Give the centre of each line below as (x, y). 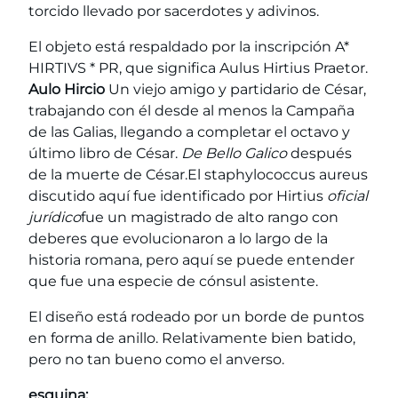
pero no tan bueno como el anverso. (156, 359)
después (319, 153)
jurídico (55, 217)
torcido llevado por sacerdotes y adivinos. (174, 11)
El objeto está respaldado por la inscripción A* (189, 46)
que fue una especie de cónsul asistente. (173, 281)
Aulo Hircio (67, 89)
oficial (347, 195)
